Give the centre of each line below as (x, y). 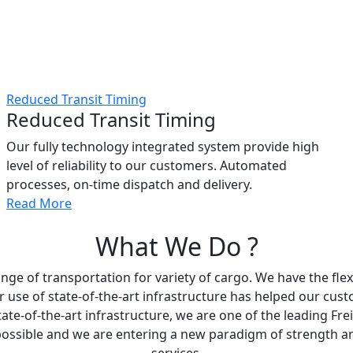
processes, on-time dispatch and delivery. (129, 184)
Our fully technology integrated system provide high (163, 147)
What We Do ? (176, 246)
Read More (39, 203)
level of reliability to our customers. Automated (147, 165)
